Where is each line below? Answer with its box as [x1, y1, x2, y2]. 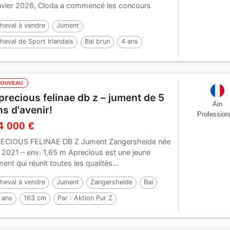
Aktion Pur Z [74, 194, 113, 202]
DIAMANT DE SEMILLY [46, 53, 117, 61]
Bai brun [85, 37, 110, 45]
